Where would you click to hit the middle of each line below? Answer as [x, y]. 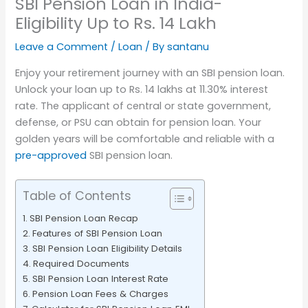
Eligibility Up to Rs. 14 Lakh [116, 23]
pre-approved [51, 155]
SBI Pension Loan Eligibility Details [108, 249]
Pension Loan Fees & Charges [101, 294]
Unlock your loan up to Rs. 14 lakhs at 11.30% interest [142, 89]
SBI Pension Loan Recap [84, 219]
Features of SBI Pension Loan [98, 234]
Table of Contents [77, 196]
